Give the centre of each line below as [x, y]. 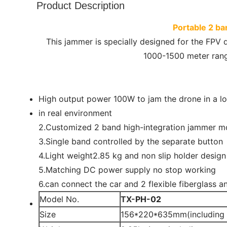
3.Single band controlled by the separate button [131, 141]
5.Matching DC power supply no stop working [127, 170]
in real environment [75, 113]
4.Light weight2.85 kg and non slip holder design [132, 156]
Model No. [59, 199]
